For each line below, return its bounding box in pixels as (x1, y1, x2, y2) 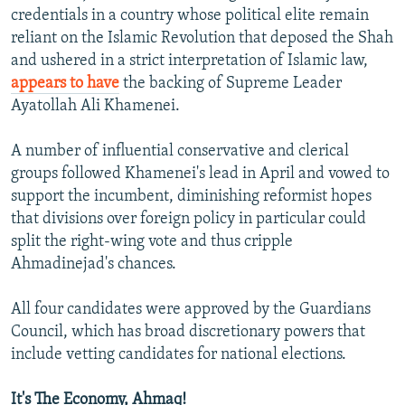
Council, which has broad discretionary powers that (11, 324, 365, 342)
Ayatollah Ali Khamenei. (11, 98, 180, 116)
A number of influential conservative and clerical (11, 143, 349, 161)
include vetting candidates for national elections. (11, 346, 346, 364)
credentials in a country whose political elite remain (11, 7, 369, 25)
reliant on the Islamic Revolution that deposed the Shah (11, 30, 393, 48)
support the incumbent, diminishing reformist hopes (11, 188, 372, 206)
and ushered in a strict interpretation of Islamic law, (11, 52, 368, 71)
